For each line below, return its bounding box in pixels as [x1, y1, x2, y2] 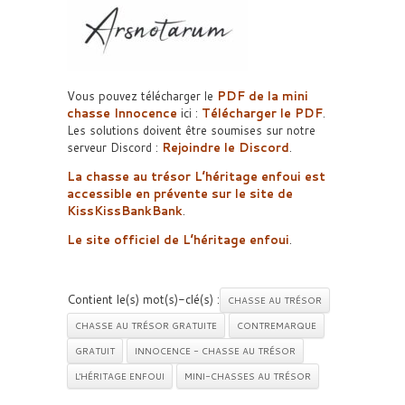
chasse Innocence [67, 105, 177, 121]
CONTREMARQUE [237, 319, 316, 332]
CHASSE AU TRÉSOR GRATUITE [75, 319, 217, 332]
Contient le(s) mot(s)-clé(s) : [67, 291, 220, 307]
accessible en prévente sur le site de [67, 185, 293, 202]
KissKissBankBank [67, 202, 183, 219]
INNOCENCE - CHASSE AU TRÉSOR [135, 344, 296, 357]
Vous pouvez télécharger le [67, 88, 217, 104]
